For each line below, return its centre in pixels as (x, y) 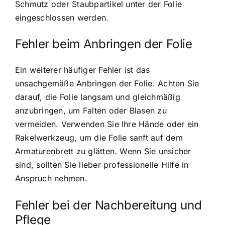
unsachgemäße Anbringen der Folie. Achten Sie (107, 84)
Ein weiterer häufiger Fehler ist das (83, 70)
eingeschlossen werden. (62, 18)
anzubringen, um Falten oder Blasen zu (91, 111)
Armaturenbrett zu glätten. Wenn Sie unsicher (103, 151)
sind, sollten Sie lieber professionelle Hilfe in (102, 165)
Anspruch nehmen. (51, 179)
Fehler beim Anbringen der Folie (104, 44)
